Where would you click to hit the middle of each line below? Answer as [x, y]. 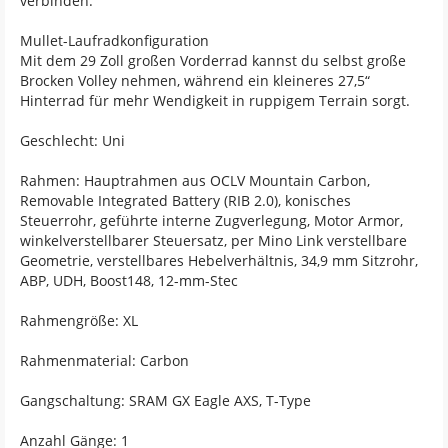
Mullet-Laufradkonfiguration [114, 40]
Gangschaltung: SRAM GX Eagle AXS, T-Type [165, 400]
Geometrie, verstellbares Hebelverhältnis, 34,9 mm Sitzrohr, [219, 260]
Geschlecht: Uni [72, 140]
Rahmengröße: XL [79, 320]
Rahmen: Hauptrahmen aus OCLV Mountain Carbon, [195, 180]
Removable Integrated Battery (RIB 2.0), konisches [185, 200]
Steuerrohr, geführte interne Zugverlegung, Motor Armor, [211, 220]
